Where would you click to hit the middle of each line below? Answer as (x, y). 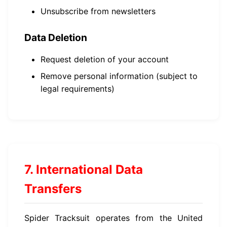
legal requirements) (78, 89)
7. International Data (84, 169)
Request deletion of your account (105, 59)
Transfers (53, 189)
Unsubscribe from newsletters (98, 11)
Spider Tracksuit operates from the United (113, 218)
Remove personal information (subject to (119, 76)
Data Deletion (56, 37)
